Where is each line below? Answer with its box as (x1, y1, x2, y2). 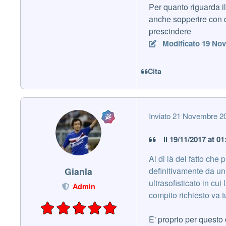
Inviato (149, 110, 173, 121)
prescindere (149, 25, 191, 37)
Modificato (162, 38, 202, 49)
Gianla (65, 165, 92, 178)
